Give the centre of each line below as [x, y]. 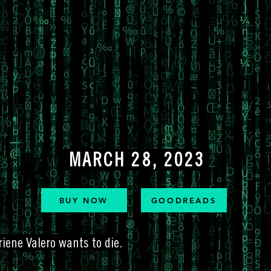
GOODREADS [184, 200]
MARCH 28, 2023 [134, 160]
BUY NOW [84, 200]
